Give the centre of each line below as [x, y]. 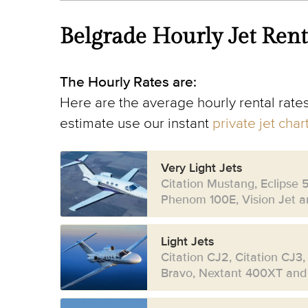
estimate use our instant [136, 123]
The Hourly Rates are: [128, 82]
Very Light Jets [201, 168]
